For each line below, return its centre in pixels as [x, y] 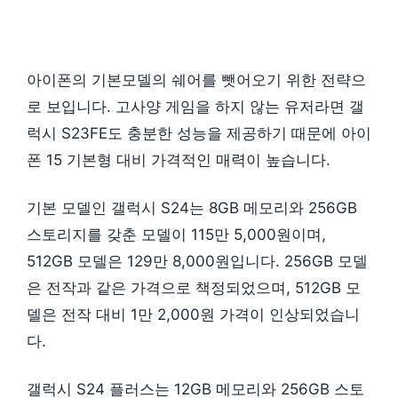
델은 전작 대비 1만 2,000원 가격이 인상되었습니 [193, 315]
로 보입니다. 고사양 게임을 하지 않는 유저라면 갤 [195, 107]
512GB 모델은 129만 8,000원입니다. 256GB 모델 [197, 262]
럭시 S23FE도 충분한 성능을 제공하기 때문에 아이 [199, 134]
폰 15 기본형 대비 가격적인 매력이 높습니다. [179, 160]
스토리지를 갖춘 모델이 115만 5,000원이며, [176, 235]
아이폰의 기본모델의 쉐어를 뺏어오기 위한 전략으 [196, 80]
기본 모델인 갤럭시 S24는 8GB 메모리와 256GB [192, 208]
